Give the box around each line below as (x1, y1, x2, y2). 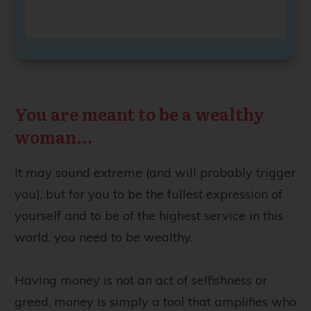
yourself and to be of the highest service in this (15, 207, 283, 224)
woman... (15, 124, 93, 149)
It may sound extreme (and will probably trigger (15, 164, 296, 180)
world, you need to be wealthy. (15, 228, 192, 245)
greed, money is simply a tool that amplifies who (15, 293, 296, 310)
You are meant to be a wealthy (15, 101, 264, 126)
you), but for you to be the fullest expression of (15, 185, 283, 202)
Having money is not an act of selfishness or (15, 271, 267, 288)
